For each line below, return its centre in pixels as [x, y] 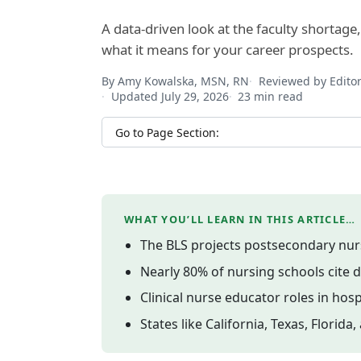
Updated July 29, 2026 [170, 96]
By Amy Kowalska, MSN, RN [175, 81]
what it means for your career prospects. [228, 49]
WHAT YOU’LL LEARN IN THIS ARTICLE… [240, 220]
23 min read [271, 96]
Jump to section [148, 125]
